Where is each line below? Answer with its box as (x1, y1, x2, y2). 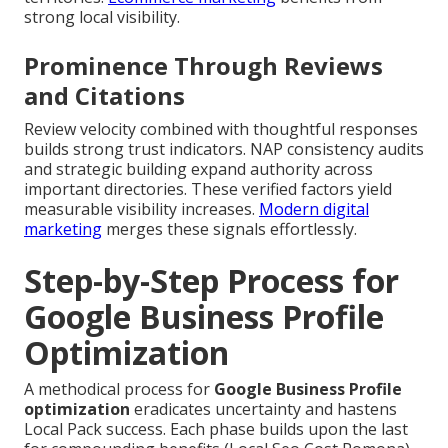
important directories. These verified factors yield (24, 177, 392, 200)
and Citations (24, 78, 185, 112)
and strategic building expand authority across (24, 157, 373, 180)
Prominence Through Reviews (24, 48, 383, 82)
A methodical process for (24, 377, 214, 400)
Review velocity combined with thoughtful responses (24, 117, 418, 140)
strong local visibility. (24, 5, 180, 28)
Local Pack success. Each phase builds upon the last (24, 417, 408, 440)
